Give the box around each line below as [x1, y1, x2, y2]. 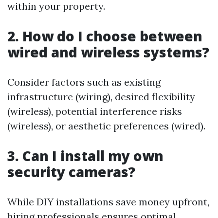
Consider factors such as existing [7, 76, 161, 88]
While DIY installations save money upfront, [7, 196, 209, 208]
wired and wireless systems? [7, 43, 209, 61]
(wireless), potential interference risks [7, 105, 182, 117]
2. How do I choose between [7, 27, 202, 45]
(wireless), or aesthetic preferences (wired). [7, 120, 205, 132]
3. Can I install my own [7, 146, 163, 165]
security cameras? [7, 163, 135, 181]
